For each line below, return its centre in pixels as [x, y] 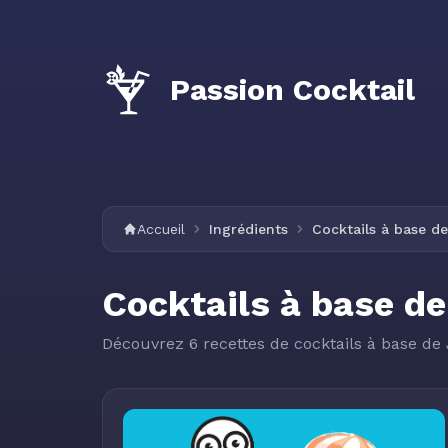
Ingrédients [248, 229]
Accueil [161, 229]
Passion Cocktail [292, 89]
